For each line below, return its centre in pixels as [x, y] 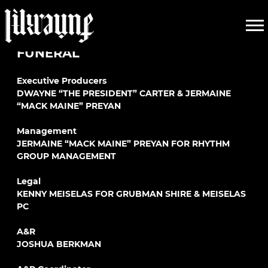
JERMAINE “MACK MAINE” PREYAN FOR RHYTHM [123, 144]
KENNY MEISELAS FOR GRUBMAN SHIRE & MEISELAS [131, 194]
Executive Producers [62, 81]
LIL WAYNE [51, 34]
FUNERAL [48, 53]
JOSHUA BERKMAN [59, 244]
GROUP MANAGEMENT [66, 156]
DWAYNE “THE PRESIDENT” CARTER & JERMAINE [124, 93]
